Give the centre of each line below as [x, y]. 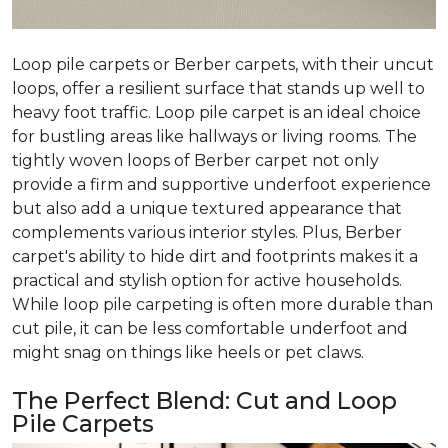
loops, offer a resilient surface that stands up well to [218, 89]
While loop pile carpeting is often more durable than [222, 305]
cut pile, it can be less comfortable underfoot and [210, 329]
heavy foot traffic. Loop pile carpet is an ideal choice [216, 113]
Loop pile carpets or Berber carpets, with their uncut [223, 65]
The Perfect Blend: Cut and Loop [204, 401]
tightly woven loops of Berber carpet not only [195, 161]
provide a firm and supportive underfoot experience [221, 185]
